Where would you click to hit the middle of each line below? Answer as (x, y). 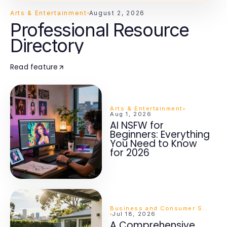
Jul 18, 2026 (134, 214)
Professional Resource (100, 30)
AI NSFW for (137, 125)
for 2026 (130, 153)
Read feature (34, 67)
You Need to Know (154, 144)
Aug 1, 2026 (131, 114)
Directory (47, 46)
